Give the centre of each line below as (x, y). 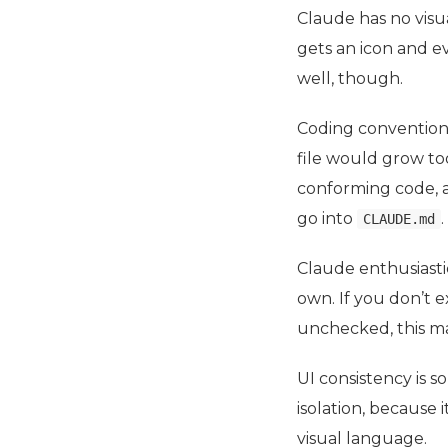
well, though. (350, 79)
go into (327, 219)
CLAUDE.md (399, 219)
